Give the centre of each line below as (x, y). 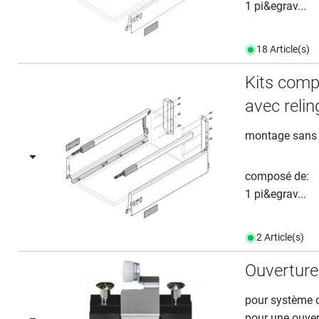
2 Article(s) (281, 237)
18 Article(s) (283, 49)
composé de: (277, 176)
